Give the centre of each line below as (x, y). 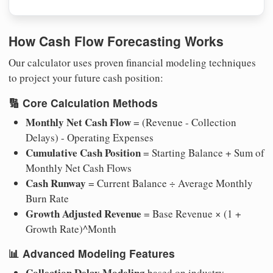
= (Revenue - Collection (184, 122)
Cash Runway (56, 183)
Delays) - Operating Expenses (90, 137)
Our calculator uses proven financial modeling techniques (132, 63)
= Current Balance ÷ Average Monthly (169, 183)
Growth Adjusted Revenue (83, 213)
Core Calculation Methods (90, 102)
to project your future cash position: (86, 78)
